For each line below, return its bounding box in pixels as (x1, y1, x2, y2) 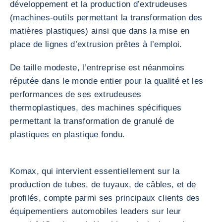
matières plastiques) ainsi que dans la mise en (10, 26, 190, 36)
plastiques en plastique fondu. (10, 130, 125, 139)
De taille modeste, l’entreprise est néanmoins (10, 63, 185, 72)
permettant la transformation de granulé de (10, 116, 174, 126)
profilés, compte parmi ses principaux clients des (10, 193, 200, 203)
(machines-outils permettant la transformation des (10, 13, 203, 22)
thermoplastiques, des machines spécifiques (10, 103, 182, 112)
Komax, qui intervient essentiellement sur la (10, 166, 179, 176)
